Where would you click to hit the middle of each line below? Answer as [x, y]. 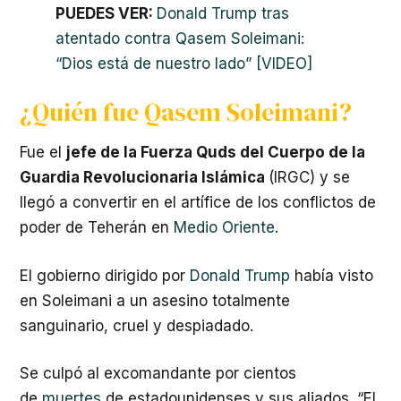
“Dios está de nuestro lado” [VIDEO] [184, 63]
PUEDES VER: [106, 13]
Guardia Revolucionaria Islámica [144, 177]
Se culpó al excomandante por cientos [158, 373]
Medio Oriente [224, 227]
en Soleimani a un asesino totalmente [155, 300]
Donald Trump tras [223, 13]
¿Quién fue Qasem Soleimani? [186, 112]
